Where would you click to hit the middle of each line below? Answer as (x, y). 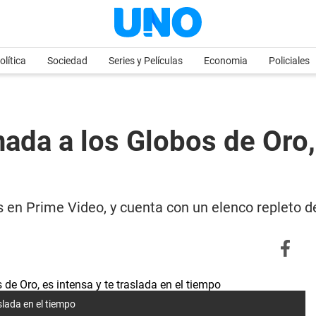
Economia (226, 61)
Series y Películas (146, 61)
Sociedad (67, 61)
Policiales (289, 61)
